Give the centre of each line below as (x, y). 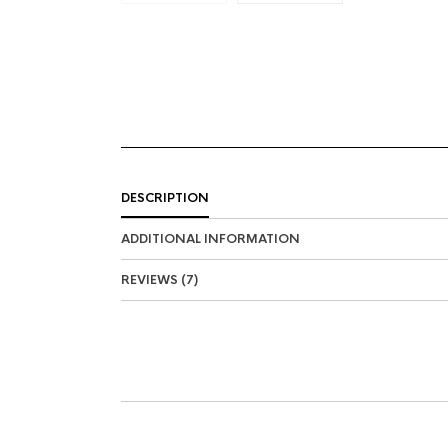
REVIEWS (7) (159, 280)
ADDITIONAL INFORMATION (210, 239)
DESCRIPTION (164, 198)
